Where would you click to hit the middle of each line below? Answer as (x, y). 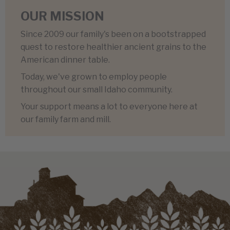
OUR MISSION (62, 16)
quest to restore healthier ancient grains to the (113, 47)
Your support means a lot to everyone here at (109, 107)
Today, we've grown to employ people (94, 77)
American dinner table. (65, 60)
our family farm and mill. (66, 120)
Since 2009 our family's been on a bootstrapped (113, 34)
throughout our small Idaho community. (97, 90)
